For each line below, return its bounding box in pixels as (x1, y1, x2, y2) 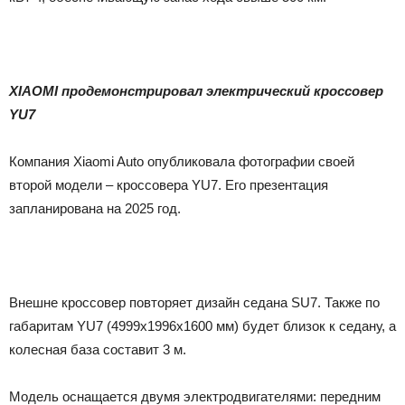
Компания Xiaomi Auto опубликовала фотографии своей (9, 153, 354, 169)
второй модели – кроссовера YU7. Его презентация (9, 176, 328, 193)
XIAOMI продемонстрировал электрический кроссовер (9, 82, 383, 99)
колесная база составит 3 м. (9, 341, 186, 357)
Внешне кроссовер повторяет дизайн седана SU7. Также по (9, 294, 380, 310)
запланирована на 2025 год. (9, 200, 181, 216)
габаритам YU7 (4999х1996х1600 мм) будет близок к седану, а (9, 317, 396, 334)
